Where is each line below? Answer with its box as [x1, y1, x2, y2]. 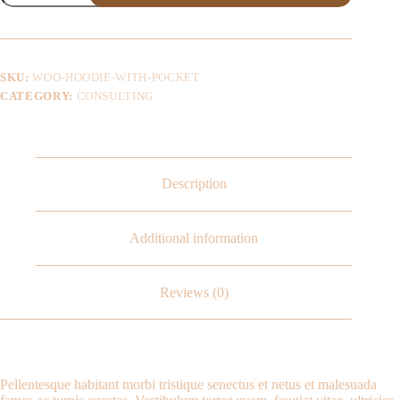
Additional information [129, 229, 259, 246]
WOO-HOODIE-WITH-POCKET [32, 70, 200, 84]
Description [161, 176, 227, 192]
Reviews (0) [159, 284, 229, 300]
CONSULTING [76, 88, 154, 103]
